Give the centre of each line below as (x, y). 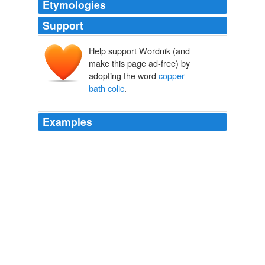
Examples (67, 122)
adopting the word (124, 76)
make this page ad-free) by (139, 63)
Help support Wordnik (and (139, 51)
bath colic (106, 88)
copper (172, 76)
